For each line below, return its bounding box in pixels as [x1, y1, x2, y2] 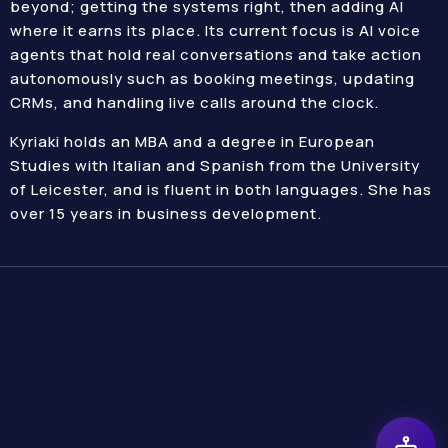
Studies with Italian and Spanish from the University [10, 155, 420, 176]
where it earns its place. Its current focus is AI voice [10, 20, 421, 41]
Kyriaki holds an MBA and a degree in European [10, 131, 375, 152]
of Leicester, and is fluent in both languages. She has [10, 179, 432, 200]
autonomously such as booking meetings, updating [10, 68, 415, 89]
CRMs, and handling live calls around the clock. [10, 92, 379, 113]
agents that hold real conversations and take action [10, 44, 422, 65]
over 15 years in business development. [10, 203, 322, 224]
